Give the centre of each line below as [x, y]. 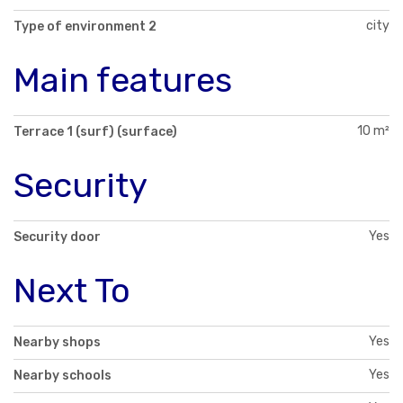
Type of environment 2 [85, 27]
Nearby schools [63, 375]
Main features [123, 81]
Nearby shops [57, 342]
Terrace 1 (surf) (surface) [95, 131]
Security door [57, 237]
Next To [72, 290]
